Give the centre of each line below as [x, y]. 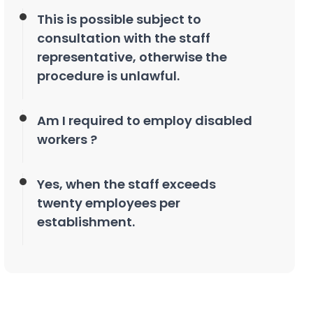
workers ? [67, 139]
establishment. [86, 221]
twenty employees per [109, 203]
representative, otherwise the [132, 57]
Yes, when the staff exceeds [126, 184]
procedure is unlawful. [108, 75]
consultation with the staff [124, 38]
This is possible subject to [119, 19]
